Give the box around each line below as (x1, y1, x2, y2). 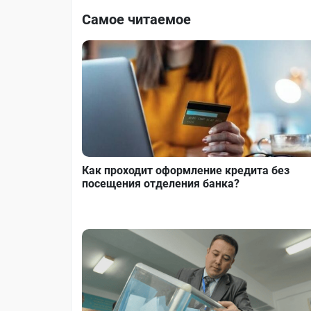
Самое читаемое (82, 10, 191, 28)
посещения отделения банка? (82, 177, 239, 191)
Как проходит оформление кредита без (82, 164, 289, 178)
